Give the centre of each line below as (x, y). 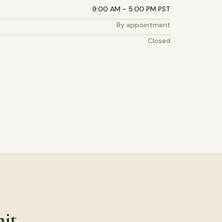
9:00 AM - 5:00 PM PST (131, 9)
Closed (159, 41)
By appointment (143, 25)
